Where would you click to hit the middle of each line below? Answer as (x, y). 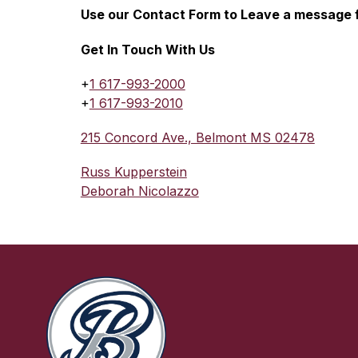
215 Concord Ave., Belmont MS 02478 (197, 137)
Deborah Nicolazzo (139, 191)
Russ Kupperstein (133, 172)
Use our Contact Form (152, 14)
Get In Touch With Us (147, 50)
